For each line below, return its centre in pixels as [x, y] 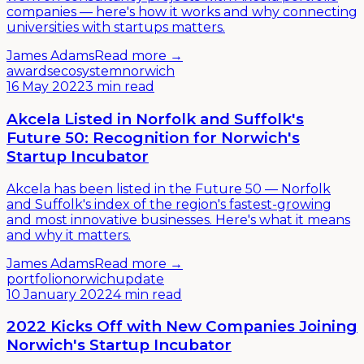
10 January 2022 [60, 294]
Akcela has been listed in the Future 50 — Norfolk [169, 188]
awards [30, 71]
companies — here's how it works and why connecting [182, 12]
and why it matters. [69, 235]
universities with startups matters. [116, 28]
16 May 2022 [46, 87]
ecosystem [87, 71]
